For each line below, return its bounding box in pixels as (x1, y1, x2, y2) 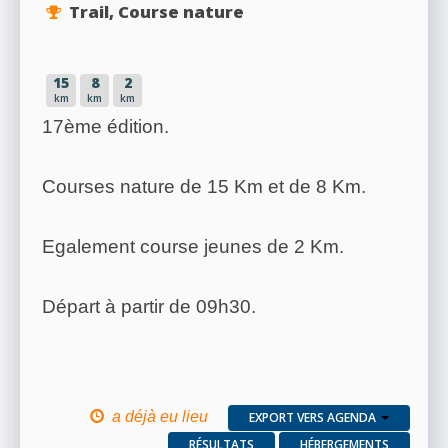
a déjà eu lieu (112, 407, 208, 426)
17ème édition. (42, 116, 169, 138)
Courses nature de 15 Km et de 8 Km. (42, 176, 366, 198)
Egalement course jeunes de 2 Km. (42, 236, 344, 258)
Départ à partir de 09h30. (42, 296, 256, 318)
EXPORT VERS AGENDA (249, 408, 376, 426)
